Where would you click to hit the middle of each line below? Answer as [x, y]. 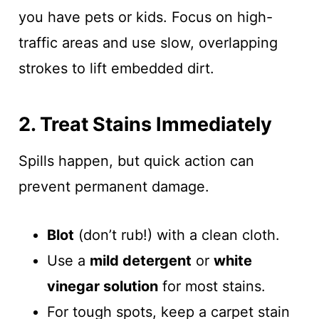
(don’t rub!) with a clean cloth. [177, 235]
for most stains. [211, 287]
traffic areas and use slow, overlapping [148, 43]
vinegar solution [102, 287]
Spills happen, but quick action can [136, 161]
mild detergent [140, 261]
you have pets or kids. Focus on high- [145, 17]
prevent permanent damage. [114, 187]
